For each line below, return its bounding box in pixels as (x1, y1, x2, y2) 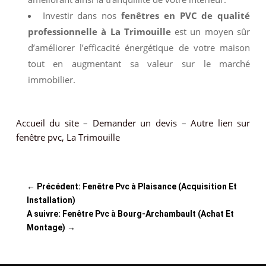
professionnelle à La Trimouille (27, 26, 171, 37)
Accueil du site (15, 117, 79, 129)
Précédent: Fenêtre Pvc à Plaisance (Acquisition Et (36, 182, 237, 191)
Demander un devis (92, 117, 178, 129)
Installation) (26, 195, 75, 205)
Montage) (26, 223, 65, 232)
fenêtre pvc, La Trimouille (15, 131, 120, 143)
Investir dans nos (42, 9, 121, 21)
